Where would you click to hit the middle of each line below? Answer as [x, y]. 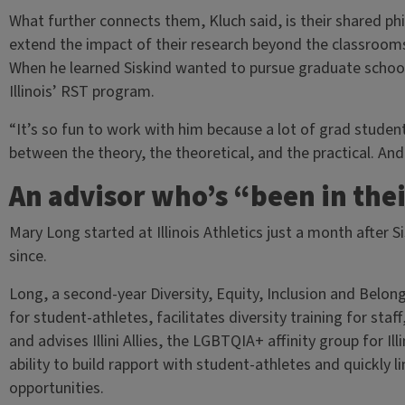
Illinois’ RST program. [83, 92]
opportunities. [58, 388]
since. [29, 256]
